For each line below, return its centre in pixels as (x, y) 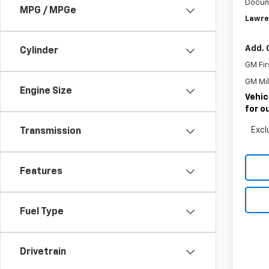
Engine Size (46, 91)
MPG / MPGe (48, 11)
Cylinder (39, 51)
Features (41, 171)
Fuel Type (42, 212)
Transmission (50, 131)
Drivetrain (43, 252)
